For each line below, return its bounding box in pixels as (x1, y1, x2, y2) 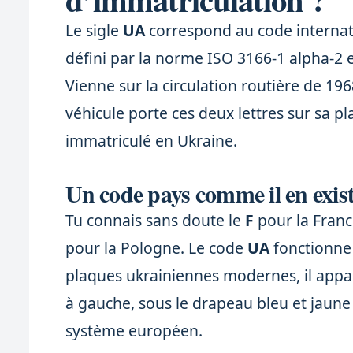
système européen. (65, 320, 203, 342)
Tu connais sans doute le (65, 210, 246, 232)
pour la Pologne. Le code (65, 237, 248, 259)
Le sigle (65, 20, 124, 42)
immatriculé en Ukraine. (65, 130, 238, 152)
